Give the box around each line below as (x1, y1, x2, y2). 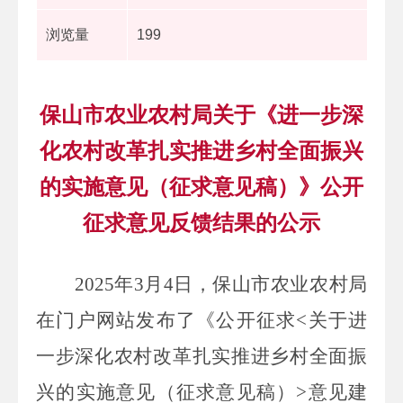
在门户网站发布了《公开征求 (36, 309, 297, 331)
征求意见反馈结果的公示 (83, 210, 320, 235)
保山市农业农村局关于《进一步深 (40, 102, 363, 127)
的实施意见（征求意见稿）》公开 (40, 174, 363, 199)
